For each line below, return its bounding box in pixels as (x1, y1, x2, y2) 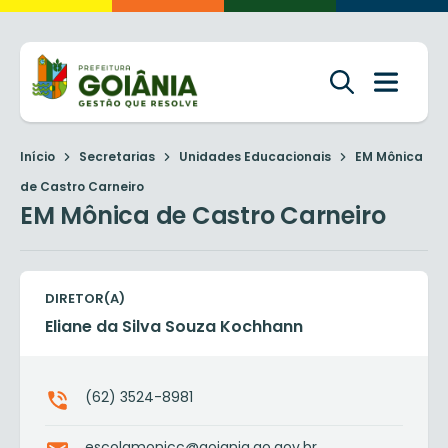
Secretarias (79, 148, 155, 165)
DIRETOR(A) (45, 289, 125, 308)
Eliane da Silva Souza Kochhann (45, 315, 303, 338)
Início (20, 148, 55, 165)
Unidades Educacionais (179, 148, 331, 165)
